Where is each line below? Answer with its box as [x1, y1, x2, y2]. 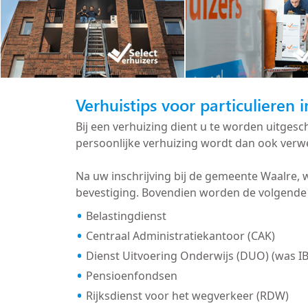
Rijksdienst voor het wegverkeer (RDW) [85, 287, 289, 303]
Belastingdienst [85, 208, 166, 223]
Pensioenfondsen [85, 267, 177, 283]
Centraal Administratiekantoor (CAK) [85, 228, 275, 243]
